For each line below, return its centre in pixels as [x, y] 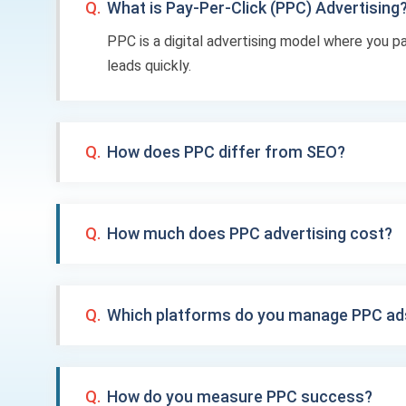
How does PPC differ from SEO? [226, 152]
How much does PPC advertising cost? [250, 233]
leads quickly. [149, 66]
